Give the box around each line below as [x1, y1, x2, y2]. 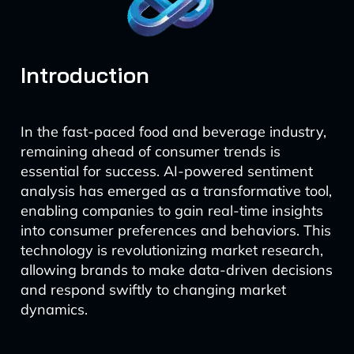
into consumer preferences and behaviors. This [20, 221, 331, 239]
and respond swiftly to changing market [20, 281, 286, 299]
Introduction [20, 61, 149, 88]
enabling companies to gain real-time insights [20, 201, 323, 220]
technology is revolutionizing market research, [20, 241, 323, 259]
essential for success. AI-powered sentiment [20, 162, 313, 180]
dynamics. [20, 300, 88, 318]
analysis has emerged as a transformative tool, [20, 182, 332, 200]
